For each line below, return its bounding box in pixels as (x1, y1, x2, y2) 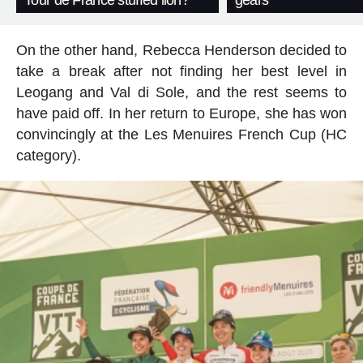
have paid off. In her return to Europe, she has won (15, 105, 348, 122)
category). (15, 147, 81, 164)
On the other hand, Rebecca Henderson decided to (15, 42, 348, 59)
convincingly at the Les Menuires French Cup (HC (15, 126, 348, 143)
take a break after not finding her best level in (15, 63, 348, 80)
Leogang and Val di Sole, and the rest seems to (15, 84, 348, 101)
